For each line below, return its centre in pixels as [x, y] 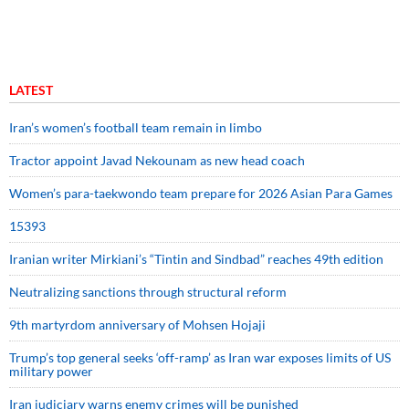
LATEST [31, 89]
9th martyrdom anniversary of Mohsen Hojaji [137, 324]
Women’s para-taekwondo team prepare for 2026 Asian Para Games [201, 193]
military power [51, 371]
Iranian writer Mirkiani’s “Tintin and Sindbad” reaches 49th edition [196, 258]
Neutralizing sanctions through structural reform [148, 291]
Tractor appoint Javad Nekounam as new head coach [157, 160]
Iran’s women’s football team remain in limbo [136, 127]
